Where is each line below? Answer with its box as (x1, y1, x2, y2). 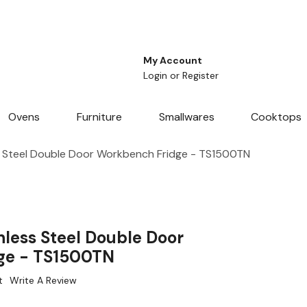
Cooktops (251, 110, 302, 125)
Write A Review (10, 274, 77, 287)
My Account (143, 54, 202, 67)
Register (182, 69, 219, 82)
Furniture (76, 110, 122, 125)
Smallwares (158, 110, 214, 125)
